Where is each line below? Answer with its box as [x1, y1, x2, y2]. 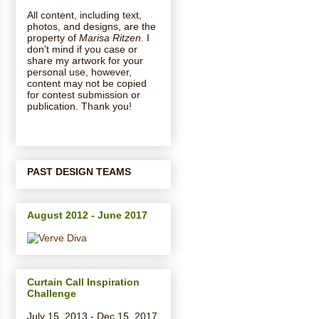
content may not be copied [27, 77, 147, 89]
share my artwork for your [27, 54, 143, 66]
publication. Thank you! [27, 100, 132, 112]
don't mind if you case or [27, 43, 137, 55]
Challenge [27, 287, 76, 299]
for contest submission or [27, 88, 140, 100]
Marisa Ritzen [79, 31, 141, 43]
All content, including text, [27, 9, 142, 21]
